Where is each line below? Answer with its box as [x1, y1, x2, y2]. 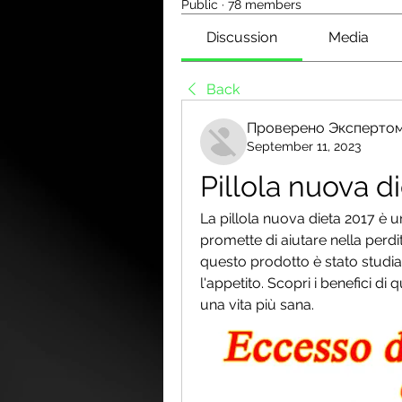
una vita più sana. [200, 296, 314, 313]
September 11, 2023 [247, 139, 361, 153]
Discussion [206, 29, 278, 46]
